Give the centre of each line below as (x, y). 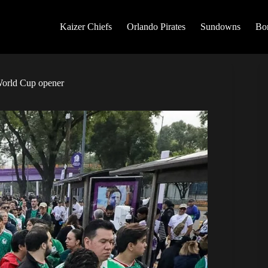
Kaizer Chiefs (86, 27)
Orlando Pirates (156, 27)
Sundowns (221, 27)
